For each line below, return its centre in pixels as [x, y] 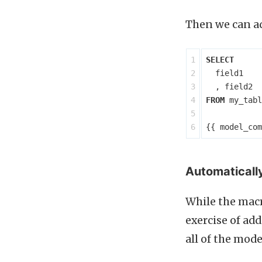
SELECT [220, 60]
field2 [239, 87]
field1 [229, 73]
